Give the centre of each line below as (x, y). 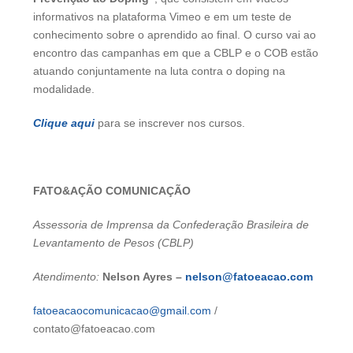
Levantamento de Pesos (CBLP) (113, 242)
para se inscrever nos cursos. (170, 123)
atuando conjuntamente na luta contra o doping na (159, 71)
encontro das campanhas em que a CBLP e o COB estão (176, 52)
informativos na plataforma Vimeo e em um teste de (162, 16)
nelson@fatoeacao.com (249, 276)
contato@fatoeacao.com (94, 328)
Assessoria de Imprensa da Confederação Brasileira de (171, 224)
